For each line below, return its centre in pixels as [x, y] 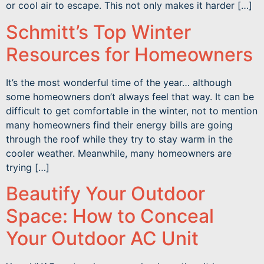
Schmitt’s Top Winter [98, 32]
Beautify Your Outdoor [105, 194]
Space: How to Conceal [110, 216]
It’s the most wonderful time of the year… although [119, 82]
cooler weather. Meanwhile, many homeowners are [119, 153]
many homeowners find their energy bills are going [119, 125]
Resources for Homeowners [129, 54]
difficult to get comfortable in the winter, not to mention [132, 110]
